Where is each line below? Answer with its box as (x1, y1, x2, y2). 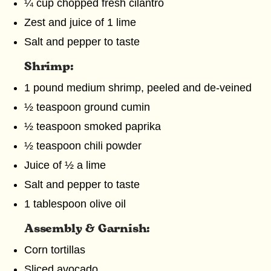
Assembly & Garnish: (24, 216, 151, 243)
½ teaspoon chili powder (24, 140, 142, 152)
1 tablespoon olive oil (24, 198, 126, 210)
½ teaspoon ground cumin (24, 101, 150, 113)
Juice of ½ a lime (24, 159, 106, 171)
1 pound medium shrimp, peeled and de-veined (24, 82, 252, 94)
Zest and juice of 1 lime (24, 16, 136, 28)
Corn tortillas (24, 244, 85, 256)
